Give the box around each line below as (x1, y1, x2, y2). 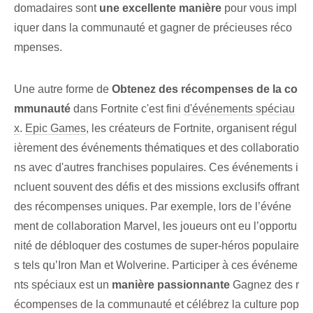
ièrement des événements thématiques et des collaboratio (14, 142, 299, 154)
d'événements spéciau (184, 103, 295, 115)
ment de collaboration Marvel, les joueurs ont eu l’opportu (14, 220, 297, 233)
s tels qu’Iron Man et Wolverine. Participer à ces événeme (14, 259, 298, 272)
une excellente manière (99, 2, 221, 15)
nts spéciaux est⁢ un (14, 279, 112, 291)
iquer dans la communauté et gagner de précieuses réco (14, 22, 292, 34)
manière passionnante (112, 279, 230, 291)
